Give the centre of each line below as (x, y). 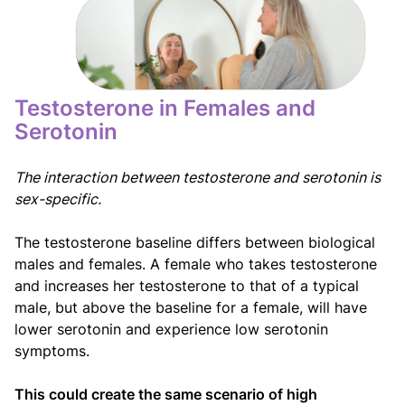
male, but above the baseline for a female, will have (191, 307)
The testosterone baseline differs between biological (195, 242)
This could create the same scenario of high (166, 394)
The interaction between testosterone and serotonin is (198, 177)
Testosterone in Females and (165, 108)
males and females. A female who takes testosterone (196, 264)
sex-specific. (58, 198)
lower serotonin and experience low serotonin (171, 329)
